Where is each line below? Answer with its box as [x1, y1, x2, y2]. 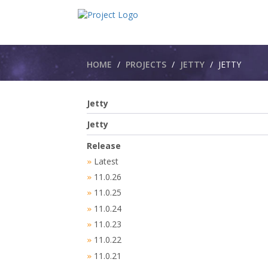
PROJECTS [126, 59, 166, 70]
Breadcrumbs [77, 42, 164, 62]
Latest [94, 155, 118, 167]
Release [87, 139, 121, 151]
